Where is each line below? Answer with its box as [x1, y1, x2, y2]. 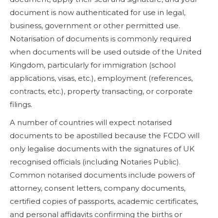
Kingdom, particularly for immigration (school [10, 60, 176, 70]
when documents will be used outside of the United [10, 47, 201, 56]
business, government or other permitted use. [10, 20, 180, 30]
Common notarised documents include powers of [10, 170, 195, 180]
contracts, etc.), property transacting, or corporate [10, 86, 193, 96]
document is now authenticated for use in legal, [10, 7, 185, 17]
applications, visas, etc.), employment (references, [10, 73, 193, 83]
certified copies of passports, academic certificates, [10, 196, 198, 206]
